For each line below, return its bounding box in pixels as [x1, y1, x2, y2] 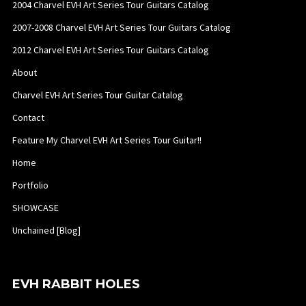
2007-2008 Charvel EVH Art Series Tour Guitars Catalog [12, 21, 231, 34]
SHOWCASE [12, 201, 59, 214]
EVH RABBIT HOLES [12, 277, 140, 292]
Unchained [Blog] [12, 224, 81, 237]
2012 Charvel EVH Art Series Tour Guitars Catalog [12, 44, 209, 57]
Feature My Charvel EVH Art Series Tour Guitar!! [12, 134, 201, 147]
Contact [12, 111, 44, 124]
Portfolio [12, 179, 48, 192]
